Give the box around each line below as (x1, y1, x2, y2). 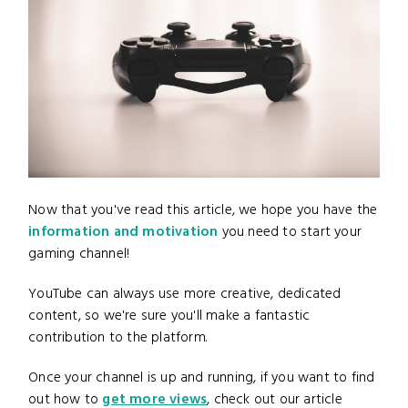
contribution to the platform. (28, 327, 209, 350)
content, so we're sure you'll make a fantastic (28, 305, 311, 328)
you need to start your (218, 221, 362, 244)
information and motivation (28, 221, 219, 244)
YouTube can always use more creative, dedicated (28, 283, 342, 306)
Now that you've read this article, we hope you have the (28, 199, 378, 222)
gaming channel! (28, 243, 130, 266)
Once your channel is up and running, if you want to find (28, 367, 375, 390)
